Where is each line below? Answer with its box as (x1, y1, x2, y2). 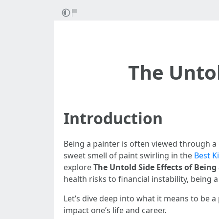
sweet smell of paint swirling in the (64, 150, 194, 161)
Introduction (64, 108, 163, 129)
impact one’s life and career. (64, 205, 166, 216)
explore (64, 162, 93, 173)
